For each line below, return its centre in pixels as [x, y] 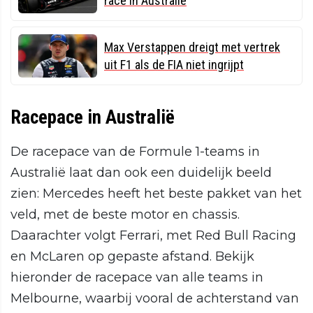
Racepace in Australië [93, 118]
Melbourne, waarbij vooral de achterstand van [155, 299]
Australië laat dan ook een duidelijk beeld [141, 173]
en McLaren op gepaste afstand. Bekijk [132, 257]
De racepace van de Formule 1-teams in [135, 152]
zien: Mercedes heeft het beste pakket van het [156, 194]
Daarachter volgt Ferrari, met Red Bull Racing [153, 236]
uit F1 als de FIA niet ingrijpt [174, 65]
